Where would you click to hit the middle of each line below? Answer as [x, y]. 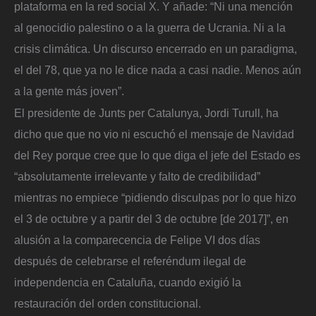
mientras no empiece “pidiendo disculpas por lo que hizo [155, 198]
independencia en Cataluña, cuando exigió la [128, 282]
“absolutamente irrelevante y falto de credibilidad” [137, 177]
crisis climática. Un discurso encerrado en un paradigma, [156, 48]
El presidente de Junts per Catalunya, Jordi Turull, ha [146, 113]
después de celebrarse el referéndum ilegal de [130, 261]
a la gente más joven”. [69, 91]
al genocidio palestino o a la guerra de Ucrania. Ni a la [150, 27]
